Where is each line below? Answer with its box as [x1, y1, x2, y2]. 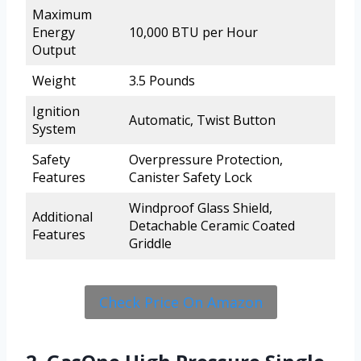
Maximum [32, 5, 92, 23]
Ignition [32, 102, 80, 120]
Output [32, 40, 76, 59]
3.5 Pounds [129, 71, 195, 89]
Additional [32, 207, 93, 226]
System [32, 119, 76, 138]
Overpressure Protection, [129, 150, 283, 168]
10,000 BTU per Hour [129, 23, 258, 41]
